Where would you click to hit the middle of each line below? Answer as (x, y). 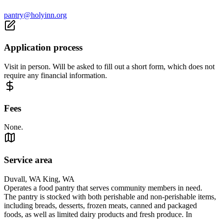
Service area (28, 160)
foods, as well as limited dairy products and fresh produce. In (98, 214)
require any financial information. (55, 76)
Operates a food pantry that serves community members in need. (103, 188)
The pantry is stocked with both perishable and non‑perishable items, (110, 196)
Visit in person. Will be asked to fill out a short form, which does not (109, 67)
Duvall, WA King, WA (39, 179)
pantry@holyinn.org (35, 15)
